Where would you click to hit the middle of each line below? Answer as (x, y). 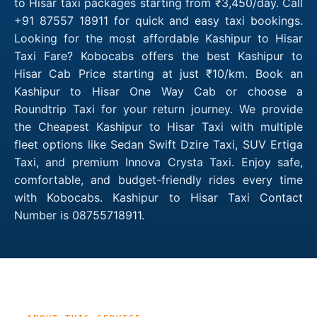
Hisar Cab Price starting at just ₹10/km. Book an (158, 73)
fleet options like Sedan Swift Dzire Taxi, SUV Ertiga (158, 144)
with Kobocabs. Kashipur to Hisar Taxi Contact (158, 197)
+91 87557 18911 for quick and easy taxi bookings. (158, 20)
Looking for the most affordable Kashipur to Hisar (158, 38)
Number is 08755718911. (79, 215)
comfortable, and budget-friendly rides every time (158, 179)
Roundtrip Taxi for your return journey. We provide (158, 109)
